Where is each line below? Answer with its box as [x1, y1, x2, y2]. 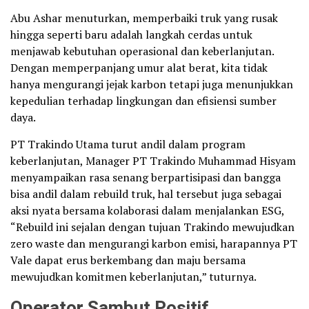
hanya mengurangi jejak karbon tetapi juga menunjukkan [10, 77, 293, 92]
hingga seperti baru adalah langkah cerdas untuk [10, 27, 252, 42]
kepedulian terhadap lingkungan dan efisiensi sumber [10, 93, 277, 108]
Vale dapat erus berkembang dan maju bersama [10, 252, 246, 268]
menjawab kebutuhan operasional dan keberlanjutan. [10, 43, 274, 59]
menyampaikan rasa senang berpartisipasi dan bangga [10, 170, 281, 185]
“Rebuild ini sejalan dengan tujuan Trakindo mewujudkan [10, 219, 295, 235]
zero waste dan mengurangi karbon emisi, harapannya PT [10, 236, 297, 251]
